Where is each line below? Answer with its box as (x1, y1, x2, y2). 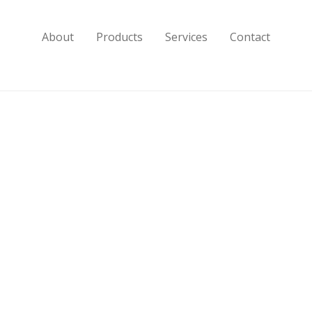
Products (96, 29, 143, 45)
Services (165, 29, 208, 45)
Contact (230, 29, 270, 45)
